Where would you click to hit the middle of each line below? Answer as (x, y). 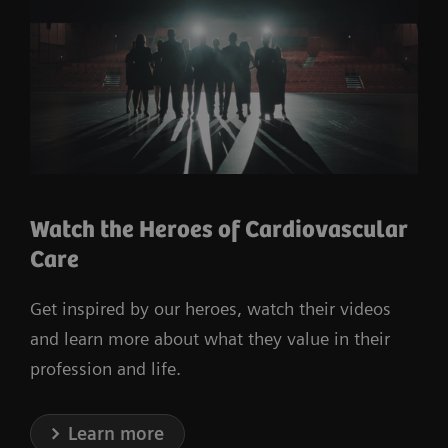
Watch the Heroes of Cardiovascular (219, 231)
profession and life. (105, 369)
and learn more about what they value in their (210, 339)
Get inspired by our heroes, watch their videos (210, 309)
